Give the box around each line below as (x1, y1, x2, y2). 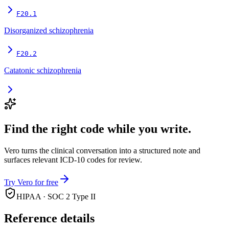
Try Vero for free (4, 178, 58, 187)
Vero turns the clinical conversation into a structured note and (4, 146, 200, 155)
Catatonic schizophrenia (4, 66, 81, 75)
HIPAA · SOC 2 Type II (16, 192, 96, 201)
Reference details (4, 212, 95, 225)
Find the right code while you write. (4, 122, 191, 136)
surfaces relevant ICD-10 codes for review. (4, 155, 142, 165)
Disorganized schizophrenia (4, 26, 94, 35)
